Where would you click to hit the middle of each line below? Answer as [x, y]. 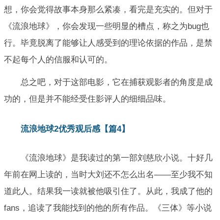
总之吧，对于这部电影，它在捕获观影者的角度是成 [117, 82]
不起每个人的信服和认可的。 [58, 59]
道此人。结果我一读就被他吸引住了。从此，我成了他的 [108, 191]
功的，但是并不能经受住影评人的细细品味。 [87, 99]
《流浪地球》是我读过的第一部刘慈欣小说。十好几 [117, 158]
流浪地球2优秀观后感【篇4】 [75, 129]
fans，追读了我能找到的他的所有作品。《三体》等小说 [108, 208]
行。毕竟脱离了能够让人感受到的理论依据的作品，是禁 [108, 43]
